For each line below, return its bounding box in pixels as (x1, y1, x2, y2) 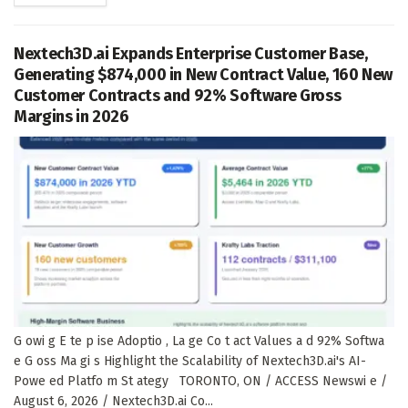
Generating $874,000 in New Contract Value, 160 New (14, 64, 393, 85)
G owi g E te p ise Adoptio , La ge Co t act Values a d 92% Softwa (14, 332, 384, 349)
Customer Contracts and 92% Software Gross (14, 85, 342, 106)
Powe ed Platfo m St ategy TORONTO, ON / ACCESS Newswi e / (14, 372, 387, 389)
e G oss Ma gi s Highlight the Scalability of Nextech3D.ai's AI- (14, 352, 366, 369)
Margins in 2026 (14, 106, 129, 127)
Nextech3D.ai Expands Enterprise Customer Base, (14, 43, 368, 64)
